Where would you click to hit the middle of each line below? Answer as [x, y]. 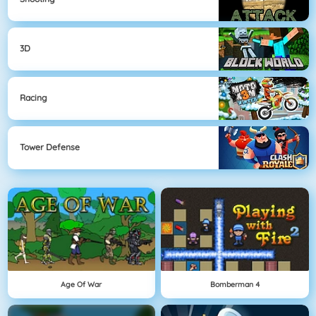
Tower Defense [50, 147]
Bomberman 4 [235, 284]
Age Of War [81, 284]
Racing [34, 98]
